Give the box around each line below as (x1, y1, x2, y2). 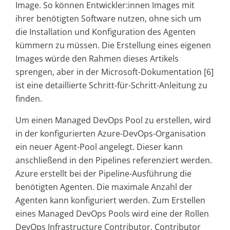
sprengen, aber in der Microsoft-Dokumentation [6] (15, 66, 214, 78)
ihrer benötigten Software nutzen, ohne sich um (15, 12, 201, 24)
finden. (15, 92, 42, 104)
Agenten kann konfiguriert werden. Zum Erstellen (15, 194, 205, 206)
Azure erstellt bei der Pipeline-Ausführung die (15, 167, 191, 179)
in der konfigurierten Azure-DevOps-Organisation (15, 127, 206, 139)
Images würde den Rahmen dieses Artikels (15, 52, 179, 64)
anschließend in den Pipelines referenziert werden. (15, 154, 212, 166)
